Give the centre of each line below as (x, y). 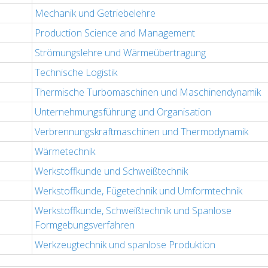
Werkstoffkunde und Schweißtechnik (111, 171)
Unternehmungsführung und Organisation (123, 112)
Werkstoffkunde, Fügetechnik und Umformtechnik (138, 191)
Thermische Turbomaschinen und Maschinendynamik (148, 92)
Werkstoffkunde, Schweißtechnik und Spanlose (133, 211)
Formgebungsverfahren (85, 225)
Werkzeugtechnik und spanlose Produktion (125, 245)
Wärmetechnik (65, 152)
